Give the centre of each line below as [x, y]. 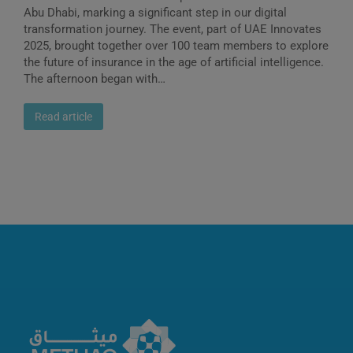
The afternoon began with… [95, 79]
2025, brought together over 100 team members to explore [176, 46]
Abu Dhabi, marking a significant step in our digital [155, 13]
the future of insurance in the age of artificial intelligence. [174, 62]
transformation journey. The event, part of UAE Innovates [173, 29]
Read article [63, 117]
